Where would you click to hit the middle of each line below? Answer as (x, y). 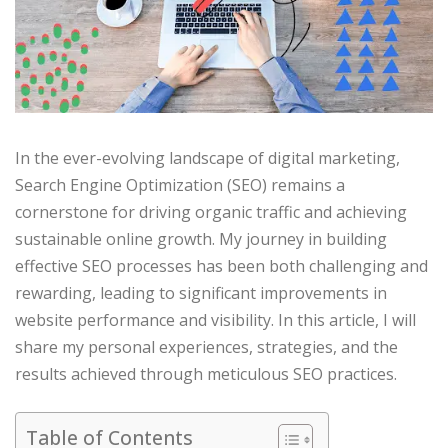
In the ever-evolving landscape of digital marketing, (207, 157)
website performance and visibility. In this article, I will (215, 319)
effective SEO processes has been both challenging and (221, 265)
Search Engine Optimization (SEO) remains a (180, 184)
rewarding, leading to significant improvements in (201, 292)
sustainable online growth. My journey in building (201, 238)
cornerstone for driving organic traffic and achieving (211, 211)
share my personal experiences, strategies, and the (206, 346)
